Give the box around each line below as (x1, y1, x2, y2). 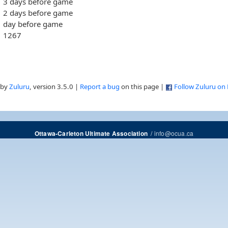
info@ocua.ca (154, 129, 194, 138)
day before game (3, 18, 63, 29)
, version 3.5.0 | (30, 82, 80, 92)
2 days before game (3, 7, 73, 18)
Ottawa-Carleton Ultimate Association (34, 129, 148, 138)
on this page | (120, 82, 165, 92)
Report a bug (80, 82, 120, 92)
